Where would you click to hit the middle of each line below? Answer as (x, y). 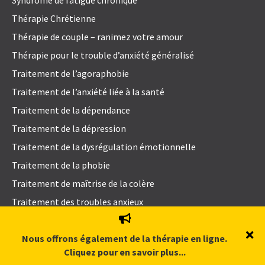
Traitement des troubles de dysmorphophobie (105, 239)
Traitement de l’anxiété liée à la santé (88, 92)
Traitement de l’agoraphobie (70, 74)
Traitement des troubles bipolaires (83, 220)
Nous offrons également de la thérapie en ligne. (125, 238)
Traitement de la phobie (61, 165)
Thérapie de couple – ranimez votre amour (97, 37)
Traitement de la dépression (69, 129)
